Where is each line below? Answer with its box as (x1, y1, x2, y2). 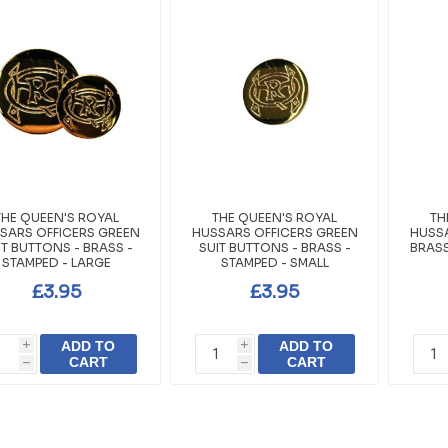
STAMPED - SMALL (220, 255, 329, 271)
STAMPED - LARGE (2, 255, 112, 271)
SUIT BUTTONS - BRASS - (198, 240, 351, 256)
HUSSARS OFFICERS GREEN (191, 225, 358, 241)
